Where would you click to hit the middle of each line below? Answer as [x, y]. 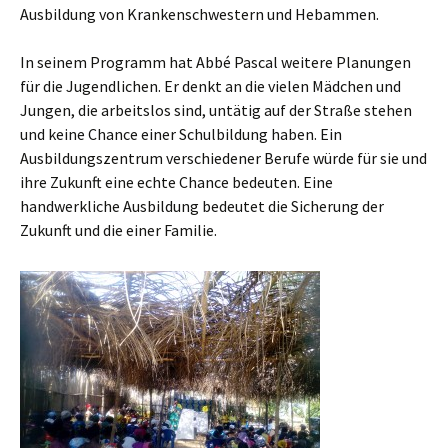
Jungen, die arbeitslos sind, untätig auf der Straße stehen [216, 109]
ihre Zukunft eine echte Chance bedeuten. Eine [176, 181]
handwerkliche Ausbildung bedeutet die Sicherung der [202, 205]
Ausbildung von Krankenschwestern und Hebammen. [199, 13]
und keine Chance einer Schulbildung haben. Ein [181, 133]
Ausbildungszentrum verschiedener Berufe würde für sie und [223, 157]
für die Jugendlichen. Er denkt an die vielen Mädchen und [210, 85]
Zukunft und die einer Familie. [118, 229]
